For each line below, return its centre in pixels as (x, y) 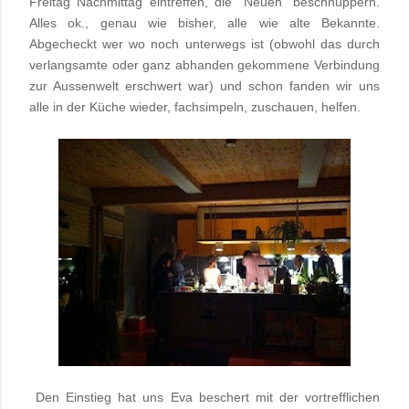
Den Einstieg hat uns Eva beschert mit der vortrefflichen (204, 398)
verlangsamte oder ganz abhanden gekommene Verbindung (204, 65)
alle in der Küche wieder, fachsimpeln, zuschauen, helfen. (195, 107)
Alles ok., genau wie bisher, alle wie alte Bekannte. (204, 23)
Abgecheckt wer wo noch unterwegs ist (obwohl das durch (204, 44)
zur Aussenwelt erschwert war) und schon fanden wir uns (204, 86)
